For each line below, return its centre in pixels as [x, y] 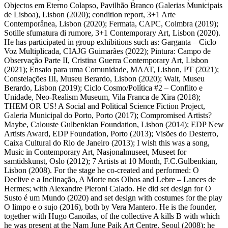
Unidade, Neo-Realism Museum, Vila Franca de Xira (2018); [102, 97]
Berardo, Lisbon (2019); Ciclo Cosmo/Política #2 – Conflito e [103, 88]
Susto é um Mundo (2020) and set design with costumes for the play [113, 197]
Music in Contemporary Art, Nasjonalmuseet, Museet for [95, 152]
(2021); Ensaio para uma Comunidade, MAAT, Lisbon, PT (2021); [111, 69]
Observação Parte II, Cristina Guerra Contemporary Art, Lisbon [106, 60]
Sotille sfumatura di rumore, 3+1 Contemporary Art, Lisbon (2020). [112, 33]
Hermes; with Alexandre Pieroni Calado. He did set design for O [108, 188]
